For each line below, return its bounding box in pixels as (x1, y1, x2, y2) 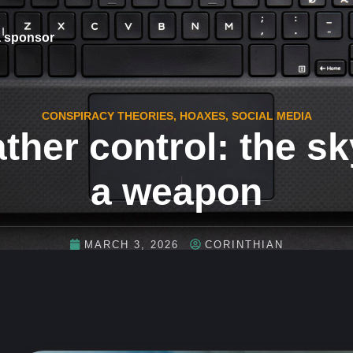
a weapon (91, 171, 262, 213)
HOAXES (179, 110, 225, 122)
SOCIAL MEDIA (231, 110, 312, 122)
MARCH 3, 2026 (84, 238, 179, 251)
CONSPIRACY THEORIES (41, 110, 173, 122)
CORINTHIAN (205, 238, 284, 251)
